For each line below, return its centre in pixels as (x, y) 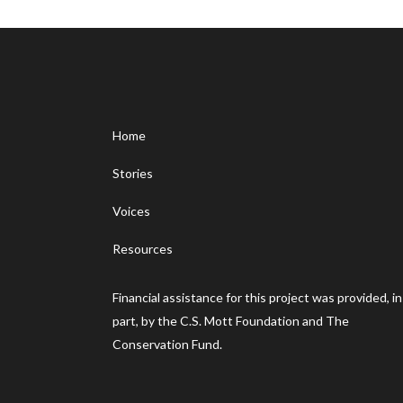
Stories (133, 173)
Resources (143, 249)
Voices (131, 211)
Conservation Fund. (167, 344)
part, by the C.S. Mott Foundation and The (231, 321)
